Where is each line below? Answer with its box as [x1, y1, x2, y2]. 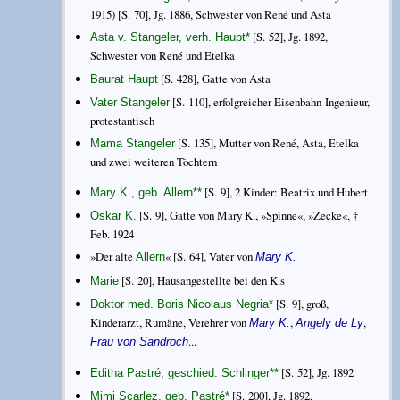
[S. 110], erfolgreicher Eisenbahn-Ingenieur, [170, 93, 371, 110]
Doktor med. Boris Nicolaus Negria [90, 296, 270, 311]
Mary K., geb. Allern [90, 186, 194, 200]
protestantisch [90, 112, 155, 129]
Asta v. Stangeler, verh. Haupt [90, 30, 246, 45]
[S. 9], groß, [273, 295, 329, 312]
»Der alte [90, 248, 137, 265]
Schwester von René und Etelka [90, 47, 236, 64]
